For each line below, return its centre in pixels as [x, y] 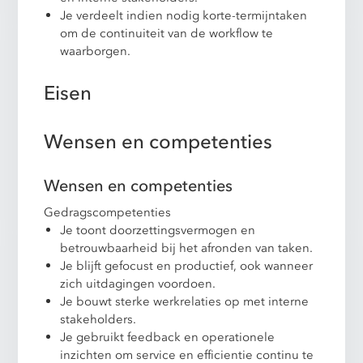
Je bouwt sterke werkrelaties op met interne [185, 301]
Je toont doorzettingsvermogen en [158, 230]
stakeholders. [98, 319]
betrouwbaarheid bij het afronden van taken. [187, 248]
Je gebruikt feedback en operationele [168, 337]
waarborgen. [96, 51]
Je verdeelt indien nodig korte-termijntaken [184, 15]
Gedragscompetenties [108, 212]
